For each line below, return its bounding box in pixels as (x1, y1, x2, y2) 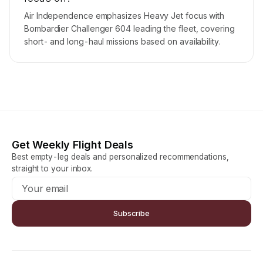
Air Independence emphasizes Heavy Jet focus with (24, 11, 225, 21)
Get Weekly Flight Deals (12, 139, 133, 151)
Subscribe (113, 208, 150, 218)
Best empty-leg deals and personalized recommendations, (12, 152, 229, 161)
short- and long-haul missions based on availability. (24, 36, 221, 46)
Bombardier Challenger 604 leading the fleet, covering (24, 23, 235, 33)
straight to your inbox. (12, 164, 93, 173)
